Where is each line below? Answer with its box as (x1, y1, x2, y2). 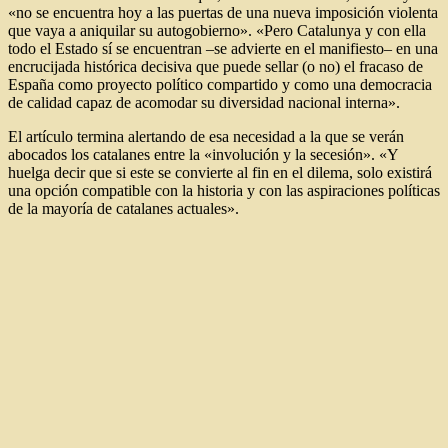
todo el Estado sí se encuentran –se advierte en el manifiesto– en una (8, 39, 438, 57)
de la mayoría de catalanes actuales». (8, 199, 239, 217)
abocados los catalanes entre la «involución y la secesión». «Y (8, 145, 398, 163)
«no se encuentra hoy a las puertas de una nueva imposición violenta (8, 3, 438, 21)
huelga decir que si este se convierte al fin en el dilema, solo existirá (8, 163, 432, 181)
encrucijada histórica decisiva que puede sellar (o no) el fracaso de (8, 57, 423, 75)
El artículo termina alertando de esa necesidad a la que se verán (8, 127, 404, 145)
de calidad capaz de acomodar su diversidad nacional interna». (8, 93, 400, 111)
